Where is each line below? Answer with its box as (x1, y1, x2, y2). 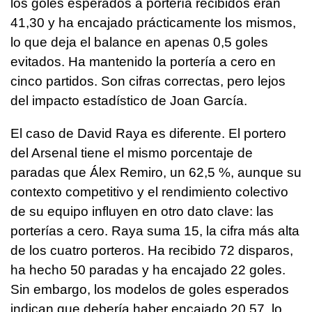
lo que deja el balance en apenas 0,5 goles (10, 35, 268, 50)
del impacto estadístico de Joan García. (10, 93, 247, 109)
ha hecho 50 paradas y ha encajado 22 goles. (10, 263, 286, 278)
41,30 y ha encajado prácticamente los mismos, (10, 15, 296, 31)
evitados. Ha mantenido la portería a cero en (10, 54, 276, 70)
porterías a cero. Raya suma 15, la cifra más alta (10, 224, 299, 239)
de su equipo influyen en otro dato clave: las (10, 204, 274, 219)
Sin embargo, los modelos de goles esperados (10, 282, 289, 297)
